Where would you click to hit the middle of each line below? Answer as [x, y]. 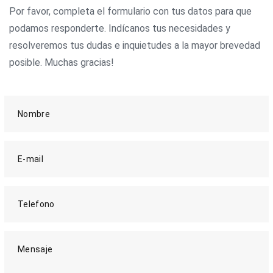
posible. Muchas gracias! [62, 62]
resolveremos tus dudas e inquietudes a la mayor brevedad [135, 45]
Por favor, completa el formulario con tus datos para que [130, 11]
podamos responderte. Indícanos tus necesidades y [120, 28]
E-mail [31, 159]
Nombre [34, 114]
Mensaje [35, 249]
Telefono [36, 204]
